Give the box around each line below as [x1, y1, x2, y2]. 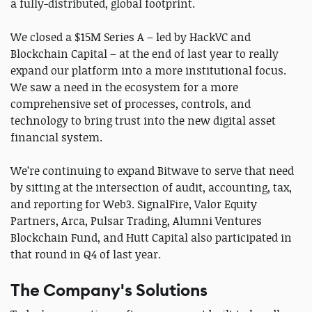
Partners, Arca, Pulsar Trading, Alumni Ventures [10, 212, 262, 228]
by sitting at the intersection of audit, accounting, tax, [10, 179, 292, 195]
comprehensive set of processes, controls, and [10, 95, 251, 111]
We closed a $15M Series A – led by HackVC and [10, 29, 251, 45]
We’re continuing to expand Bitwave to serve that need [10, 162, 294, 178]
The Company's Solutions [10, 279, 208, 302]
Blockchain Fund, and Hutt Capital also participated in [10, 229, 292, 245]
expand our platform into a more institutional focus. [10, 62, 286, 78]
